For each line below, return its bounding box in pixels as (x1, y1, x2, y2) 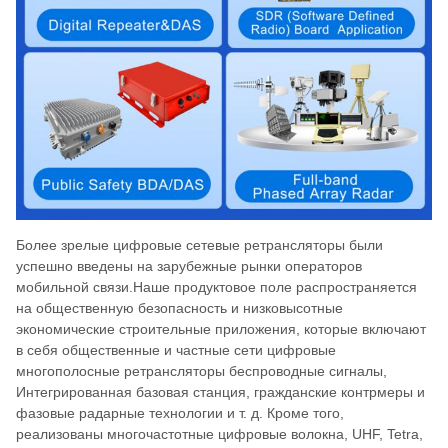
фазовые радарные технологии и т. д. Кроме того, (16, 404, 344, 421)
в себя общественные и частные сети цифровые (16, 341, 336, 358)
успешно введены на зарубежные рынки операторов (16, 257, 362, 274)
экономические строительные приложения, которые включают (16, 320, 426, 337)
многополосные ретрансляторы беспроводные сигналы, (16, 362, 387, 379)
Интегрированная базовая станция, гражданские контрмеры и (16, 383, 425, 400)
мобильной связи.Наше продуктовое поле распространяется (16, 278, 417, 295)
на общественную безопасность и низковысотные (16, 299, 343, 316)
